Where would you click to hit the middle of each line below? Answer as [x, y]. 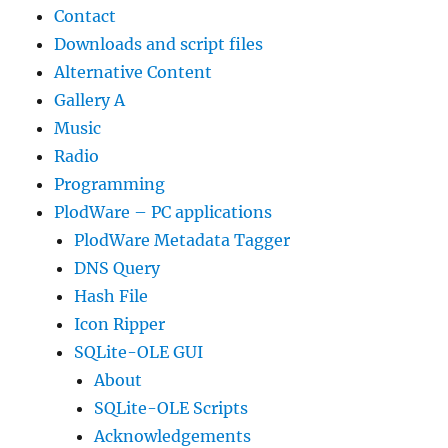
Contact [85, 16]
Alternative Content [133, 72]
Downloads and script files [159, 44]
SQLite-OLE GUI [139, 352]
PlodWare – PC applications [163, 212]
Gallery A [90, 100]
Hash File [111, 296]
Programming [110, 184]
